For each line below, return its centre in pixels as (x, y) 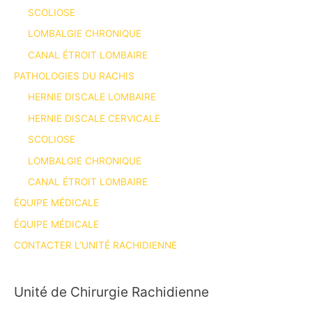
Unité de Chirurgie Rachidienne (111, 291)
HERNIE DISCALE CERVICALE (94, 118)
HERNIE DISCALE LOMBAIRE (92, 97)
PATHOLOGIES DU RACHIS (74, 76)
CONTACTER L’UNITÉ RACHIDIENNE (95, 245)
